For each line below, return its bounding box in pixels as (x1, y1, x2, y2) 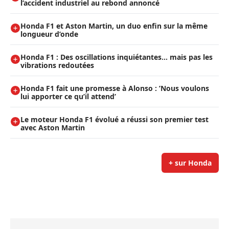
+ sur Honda (169, 158, 212, 168)
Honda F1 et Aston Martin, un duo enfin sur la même (20, 21, 208, 31)
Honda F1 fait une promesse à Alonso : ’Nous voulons (20, 83, 209, 94)
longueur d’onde (20, 29, 78, 39)
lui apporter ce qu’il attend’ (20, 91, 116, 102)
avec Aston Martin (20, 123, 85, 133)
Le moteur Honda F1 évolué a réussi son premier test (20, 114, 209, 125)
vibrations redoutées (20, 60, 94, 71)
